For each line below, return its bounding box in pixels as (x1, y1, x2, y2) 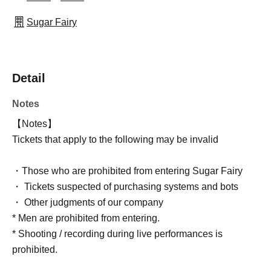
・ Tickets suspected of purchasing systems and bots (12, 181, 238, 192)
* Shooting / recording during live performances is (12, 229, 223, 239)
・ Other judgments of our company (12, 197, 163, 207)
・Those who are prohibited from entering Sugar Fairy (12, 166, 243, 176)
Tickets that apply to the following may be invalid (12, 134, 218, 145)
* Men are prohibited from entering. (12, 213, 160, 223)
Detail (12, 71, 45, 85)
